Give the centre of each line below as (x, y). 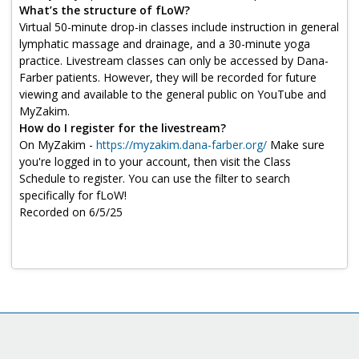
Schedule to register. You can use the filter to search (155, 178)
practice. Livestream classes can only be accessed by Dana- (174, 61)
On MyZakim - (58, 145)
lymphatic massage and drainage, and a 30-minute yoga (165, 44)
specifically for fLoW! (73, 195)
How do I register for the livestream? (124, 128)
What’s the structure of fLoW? (105, 10)
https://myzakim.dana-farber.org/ (182, 145)
